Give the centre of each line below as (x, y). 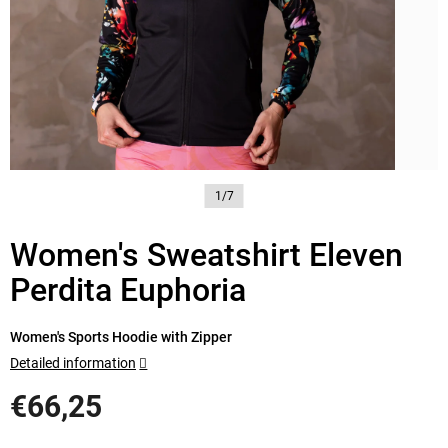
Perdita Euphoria (128, 289)
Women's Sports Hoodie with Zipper (121, 336)
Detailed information (73, 362)
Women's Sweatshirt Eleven (206, 254)
